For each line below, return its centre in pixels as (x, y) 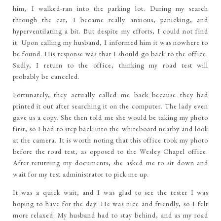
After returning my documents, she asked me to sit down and (110, 163)
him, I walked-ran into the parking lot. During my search (110, 9)
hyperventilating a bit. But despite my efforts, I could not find (110, 31)
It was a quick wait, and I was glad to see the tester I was (110, 193)
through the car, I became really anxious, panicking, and (110, 20)
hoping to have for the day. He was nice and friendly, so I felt (110, 204)
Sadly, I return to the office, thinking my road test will (110, 65)
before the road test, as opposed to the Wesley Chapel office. (110, 152)
